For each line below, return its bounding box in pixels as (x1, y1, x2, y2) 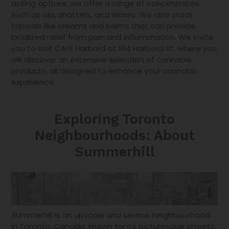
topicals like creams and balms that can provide (11, 20, 196, 32)
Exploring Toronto (54, 111, 175, 128)
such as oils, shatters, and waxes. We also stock (11, 9, 193, 20)
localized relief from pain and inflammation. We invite (11, 32, 214, 43)
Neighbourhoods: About (34, 127, 195, 144)
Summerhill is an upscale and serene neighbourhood (11, 209, 211, 220)
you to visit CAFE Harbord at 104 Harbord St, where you (11, 43, 217, 54)
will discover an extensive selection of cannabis (11, 54, 192, 65)
